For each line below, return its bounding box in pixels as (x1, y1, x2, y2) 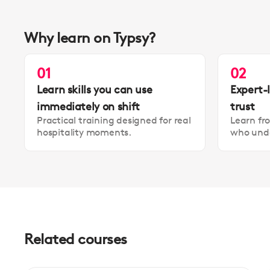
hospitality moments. (37, 127, 132, 139)
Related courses (24, 231, 127, 248)
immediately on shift (37, 99, 140, 113)
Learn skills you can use (37, 83, 152, 96)
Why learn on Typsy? (24, 30, 156, 47)
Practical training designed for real (37, 115, 191, 127)
